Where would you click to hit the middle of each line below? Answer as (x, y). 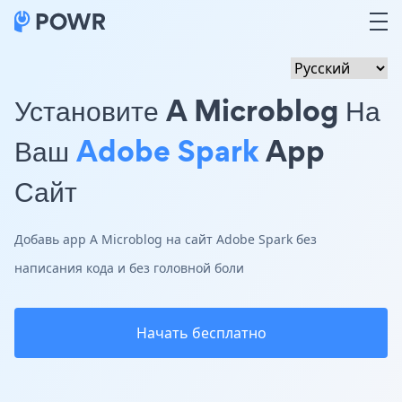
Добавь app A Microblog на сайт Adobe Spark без (166, 239)
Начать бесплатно (201, 333)
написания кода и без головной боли (129, 268)
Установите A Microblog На (197, 110)
